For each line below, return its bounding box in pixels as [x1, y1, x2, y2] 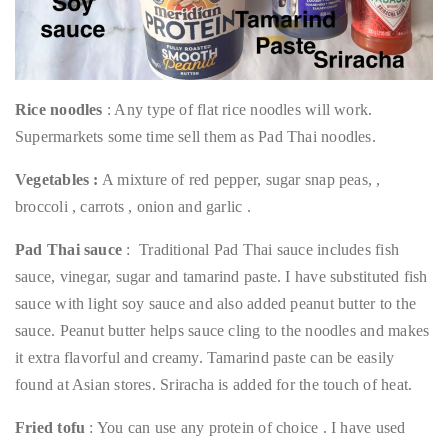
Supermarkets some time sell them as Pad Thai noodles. [15, 128, 376, 146]
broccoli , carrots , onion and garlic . [15, 198, 251, 216]
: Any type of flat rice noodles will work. [102, 101, 373, 119]
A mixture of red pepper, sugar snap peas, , [98, 171, 381, 189]
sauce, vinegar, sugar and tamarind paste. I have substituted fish [15, 268, 428, 286]
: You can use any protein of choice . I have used [85, 419, 406, 437]
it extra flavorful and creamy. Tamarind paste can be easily [15, 349, 395, 367]
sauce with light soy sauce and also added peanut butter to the [15, 295, 416, 313]
